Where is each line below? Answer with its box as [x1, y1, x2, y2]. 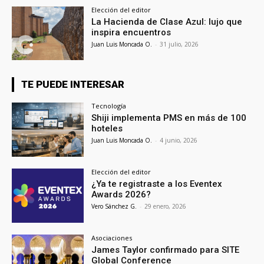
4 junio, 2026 [160, 136, 198, 145]
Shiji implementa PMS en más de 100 [91, 113, 247, 124]
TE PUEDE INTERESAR [21, 78, 124, 91]
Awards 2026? [91, 189, 151, 200]
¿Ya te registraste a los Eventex [91, 179, 223, 190]
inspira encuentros [91, 27, 171, 38]
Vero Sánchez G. [91, 202, 137, 211]
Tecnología [91, 101, 127, 111]
